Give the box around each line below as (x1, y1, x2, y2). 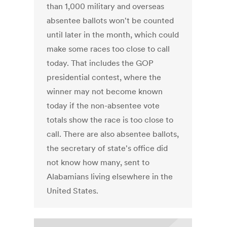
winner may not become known (47, 86, 163, 97)
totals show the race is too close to (47, 115, 174, 125)
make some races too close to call (47, 44, 170, 54)
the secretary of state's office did (47, 143, 168, 154)
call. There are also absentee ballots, (47, 129, 179, 139)
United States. (47, 185, 99, 196)
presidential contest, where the (47, 72, 162, 83)
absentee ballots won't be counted (47, 15, 174, 26)
